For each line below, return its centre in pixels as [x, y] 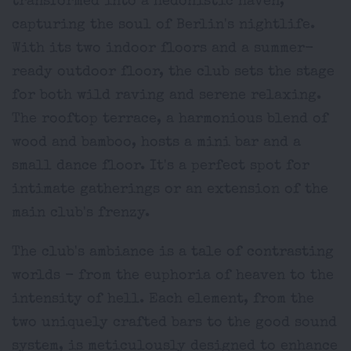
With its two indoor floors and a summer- [163, 49]
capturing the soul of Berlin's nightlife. [163, 25]
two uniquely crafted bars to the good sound [174, 323]
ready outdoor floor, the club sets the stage [173, 72]
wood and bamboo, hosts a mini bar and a [156, 143]
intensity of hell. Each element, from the [163, 299]
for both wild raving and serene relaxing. [166, 96]
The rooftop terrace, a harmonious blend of [170, 119]
